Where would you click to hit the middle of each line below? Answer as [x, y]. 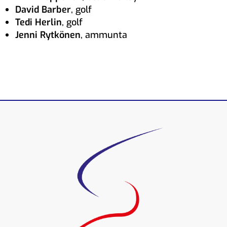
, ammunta [104, 35]
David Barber [43, 9]
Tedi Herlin [39, 22]
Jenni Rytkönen [48, 35]
